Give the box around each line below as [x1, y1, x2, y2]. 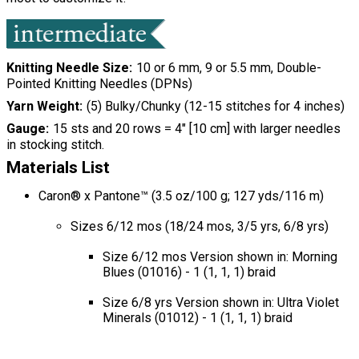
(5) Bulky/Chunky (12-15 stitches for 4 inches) [86, 99, 345, 115]
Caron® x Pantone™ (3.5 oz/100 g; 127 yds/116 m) [38, 188, 324, 204]
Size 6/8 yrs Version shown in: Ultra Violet [103, 295, 339, 311]
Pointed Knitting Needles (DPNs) [6, 76, 192, 92]
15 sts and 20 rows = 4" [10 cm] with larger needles [52, 121, 341, 137]
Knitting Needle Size [6, 60, 129, 76]
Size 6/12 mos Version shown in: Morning [103, 249, 337, 265]
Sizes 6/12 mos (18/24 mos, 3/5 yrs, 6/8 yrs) [71, 219, 329, 235]
